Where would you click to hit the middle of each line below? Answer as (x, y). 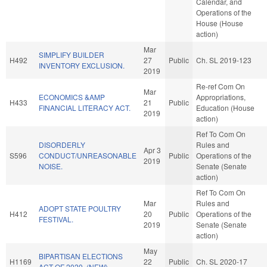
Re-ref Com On (221, 86)
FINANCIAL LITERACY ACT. (85, 107)
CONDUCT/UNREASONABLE (88, 155)
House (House (220, 23)
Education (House (225, 107)
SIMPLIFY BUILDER (72, 54)
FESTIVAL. (56, 219)
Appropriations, (221, 97)
